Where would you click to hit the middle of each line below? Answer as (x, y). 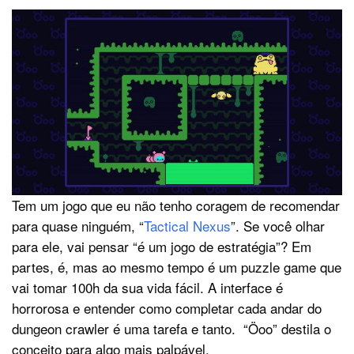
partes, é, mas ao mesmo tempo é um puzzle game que (177, 267)
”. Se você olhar (278, 226)
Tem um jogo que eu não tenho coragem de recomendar (176, 205)
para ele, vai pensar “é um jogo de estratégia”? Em (162, 247)
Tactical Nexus (187, 226)
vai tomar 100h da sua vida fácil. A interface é (147, 288)
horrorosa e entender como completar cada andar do (167, 308)
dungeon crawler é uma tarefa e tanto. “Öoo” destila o (171, 329)
